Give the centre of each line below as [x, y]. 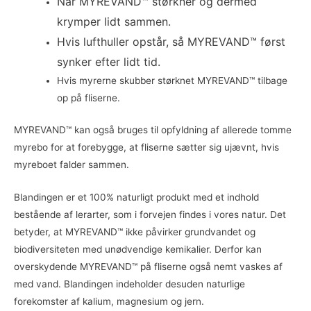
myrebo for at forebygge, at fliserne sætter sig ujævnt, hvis [146, 147]
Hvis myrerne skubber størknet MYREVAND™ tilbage [172, 81]
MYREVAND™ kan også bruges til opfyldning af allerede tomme [153, 129]
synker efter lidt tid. [108, 62]
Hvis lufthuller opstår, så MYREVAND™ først [171, 42]
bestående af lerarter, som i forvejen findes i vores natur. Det [150, 214]
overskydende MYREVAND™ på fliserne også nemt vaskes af [148, 266]
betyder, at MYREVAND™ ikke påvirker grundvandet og [135, 232]
